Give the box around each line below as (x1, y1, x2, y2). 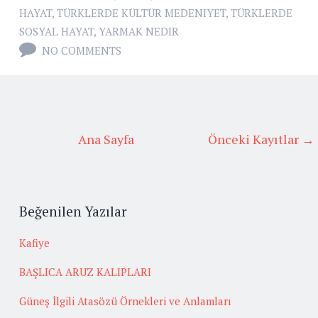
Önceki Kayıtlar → (208, 131, 314, 148)
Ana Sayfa (77, 131, 134, 148)
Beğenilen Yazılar (19, 202, 127, 221)
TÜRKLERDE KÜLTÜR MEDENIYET (57, 6, 226, 21)
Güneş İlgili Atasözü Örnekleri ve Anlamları (19, 293, 231, 308)
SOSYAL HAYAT (19, 24, 94, 39)
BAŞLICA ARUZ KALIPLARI (19, 264, 151, 279)
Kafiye (19, 235, 50, 250)
